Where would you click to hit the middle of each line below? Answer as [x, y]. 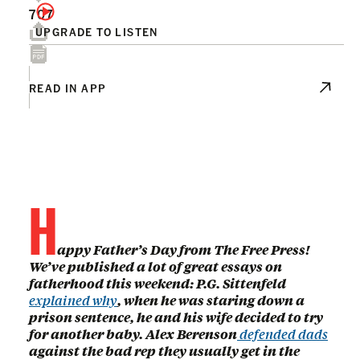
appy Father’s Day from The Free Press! [183, 250]
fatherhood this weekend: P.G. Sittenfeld [157, 283]
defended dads [282, 334]
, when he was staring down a [211, 300]
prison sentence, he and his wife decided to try [176, 317]
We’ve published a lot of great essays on [155, 266]
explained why [73, 300]
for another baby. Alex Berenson [133, 334]
